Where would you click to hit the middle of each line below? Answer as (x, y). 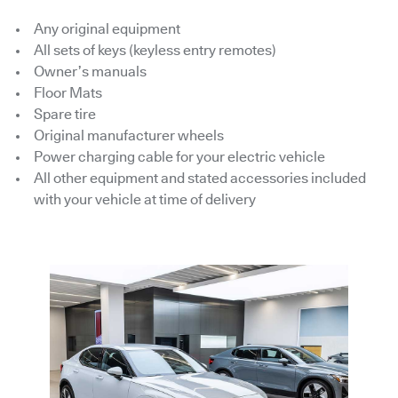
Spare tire (65, 115)
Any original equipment (107, 29)
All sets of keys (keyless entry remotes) (155, 51)
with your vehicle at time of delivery (145, 200)
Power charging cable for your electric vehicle (179, 157)
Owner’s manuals (90, 72)
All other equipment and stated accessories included (200, 179)
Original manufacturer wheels (129, 136)
